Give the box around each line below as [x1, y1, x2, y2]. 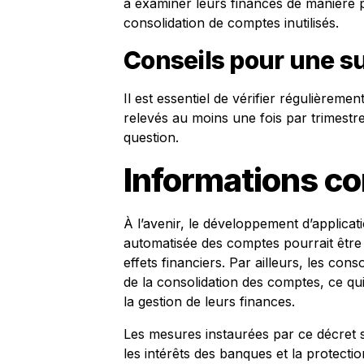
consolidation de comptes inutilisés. [123, 15, 339, 31]
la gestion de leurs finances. [123, 293, 295, 310]
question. [123, 129, 179, 145]
